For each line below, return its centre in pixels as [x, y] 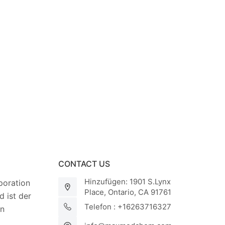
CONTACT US [84, 164]
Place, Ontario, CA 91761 [128, 192]
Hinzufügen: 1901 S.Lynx [128, 182]
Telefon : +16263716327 [128, 207]
